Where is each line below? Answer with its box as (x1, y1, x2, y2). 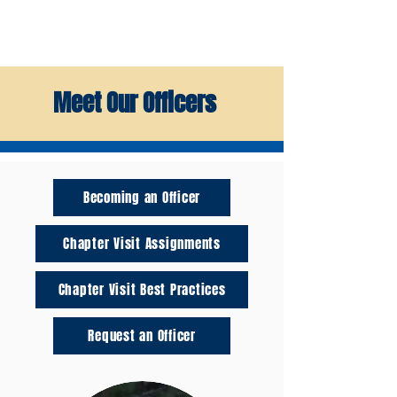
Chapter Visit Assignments (63, 234, 221, 253)
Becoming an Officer (82, 188, 201, 207)
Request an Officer (88, 326, 196, 346)
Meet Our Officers (53, 85, 216, 121)
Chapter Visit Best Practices (58, 280, 226, 300)
